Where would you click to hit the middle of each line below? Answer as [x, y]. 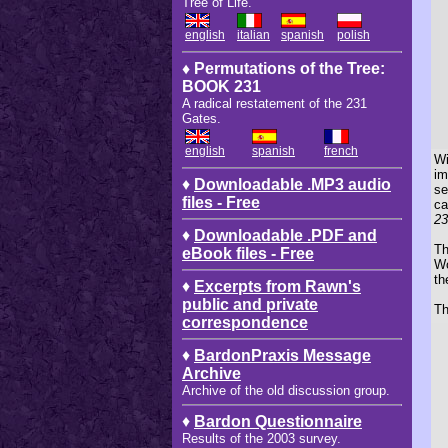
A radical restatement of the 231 [274, 103]
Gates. [201, 118]
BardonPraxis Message [282, 355]
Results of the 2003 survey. [261, 438]
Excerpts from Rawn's [277, 286]
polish [353, 34]
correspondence [245, 322]
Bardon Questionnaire [278, 421]
